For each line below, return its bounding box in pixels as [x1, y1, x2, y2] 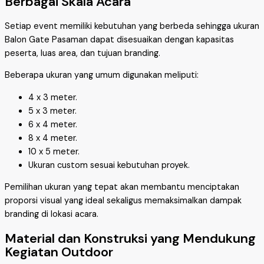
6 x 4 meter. [28, 118, 77, 130]
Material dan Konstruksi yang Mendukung [5, 230, 256, 247]
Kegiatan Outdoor [5, 243, 113, 261]
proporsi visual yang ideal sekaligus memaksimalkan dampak [5, 195, 242, 207]
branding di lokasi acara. [5, 209, 98, 220]
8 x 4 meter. [28, 132, 77, 144]
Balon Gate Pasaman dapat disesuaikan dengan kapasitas [5, 34, 234, 45]
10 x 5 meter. [28, 146, 80, 157]
